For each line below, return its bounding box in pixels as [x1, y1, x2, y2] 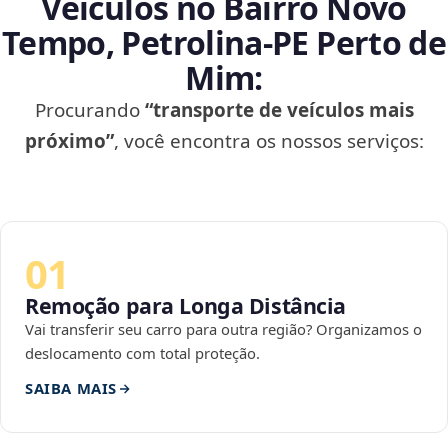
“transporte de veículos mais [144, 97, 414, 124]
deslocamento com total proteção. [25, 343, 260, 364]
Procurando [34, 97, 145, 124]
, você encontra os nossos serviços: [113, 128, 424, 155]
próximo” [24, 128, 114, 155]
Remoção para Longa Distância [25, 291, 347, 321]
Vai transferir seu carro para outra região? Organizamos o [25, 319, 422, 340]
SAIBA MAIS [25, 378, 117, 399]
